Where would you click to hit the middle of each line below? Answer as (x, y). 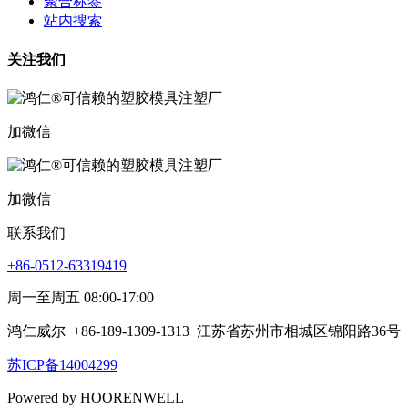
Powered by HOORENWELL (96, 397)
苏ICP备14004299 (62, 364)
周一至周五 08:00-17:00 (81, 297)
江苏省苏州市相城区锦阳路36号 (299, 331)
